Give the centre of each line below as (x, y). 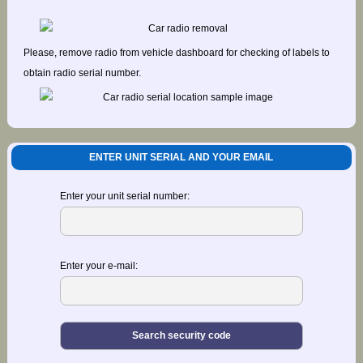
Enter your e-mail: (98, 265)
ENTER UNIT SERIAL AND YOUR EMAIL (181, 157)
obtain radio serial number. (82, 73)
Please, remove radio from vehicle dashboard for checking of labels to (176, 53)
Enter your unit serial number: (124, 196)
